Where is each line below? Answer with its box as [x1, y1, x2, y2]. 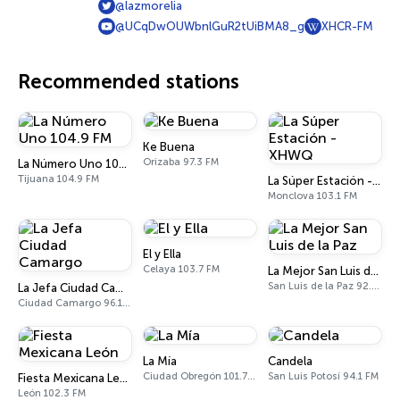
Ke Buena [143, 140, 195, 154]
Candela [268, 354, 312, 368]
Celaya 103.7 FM [143, 263, 220, 275]
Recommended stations [18, 70, 239, 94]
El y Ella [143, 247, 181, 261]
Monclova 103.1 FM [268, 190, 357, 202]
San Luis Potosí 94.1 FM [268, 371, 379, 382]
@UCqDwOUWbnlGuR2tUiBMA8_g [115, 20, 304, 33]
